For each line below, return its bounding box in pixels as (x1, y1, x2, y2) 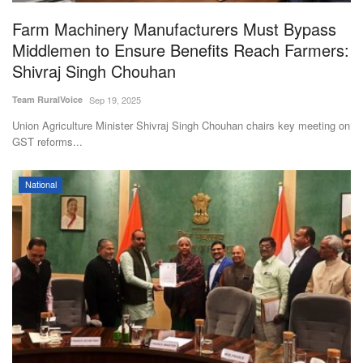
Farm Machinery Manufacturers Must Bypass (12, 17, 336, 41)
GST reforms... (12, 134, 83, 150)
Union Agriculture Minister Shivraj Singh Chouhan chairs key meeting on (12, 117, 350, 134)
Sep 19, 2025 (89, 93, 141, 107)
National (24, 177, 57, 191)
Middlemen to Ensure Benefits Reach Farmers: (12, 38, 349, 62)
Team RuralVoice (12, 93, 83, 106)
